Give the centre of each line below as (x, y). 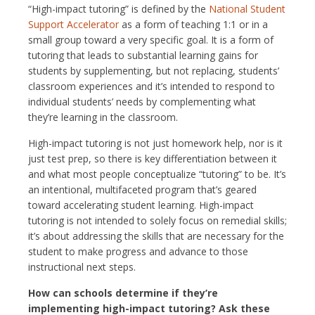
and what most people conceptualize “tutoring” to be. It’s (157, 174)
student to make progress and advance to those (138, 251)
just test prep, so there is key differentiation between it (153, 158)
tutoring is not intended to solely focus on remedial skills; (157, 220)
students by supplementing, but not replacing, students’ (154, 70)
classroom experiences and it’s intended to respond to (152, 86)
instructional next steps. (82, 266)
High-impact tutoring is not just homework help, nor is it (155, 143)
